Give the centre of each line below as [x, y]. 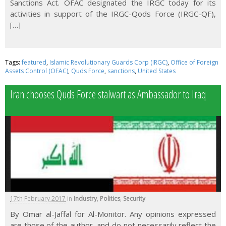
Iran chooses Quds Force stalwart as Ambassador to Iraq [108, 94]
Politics [110, 198]
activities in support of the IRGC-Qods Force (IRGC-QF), [113, 13]
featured [34, 62]
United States [157, 71]
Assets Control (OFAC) [37, 71]
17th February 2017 [38, 198]
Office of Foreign [194, 62]
